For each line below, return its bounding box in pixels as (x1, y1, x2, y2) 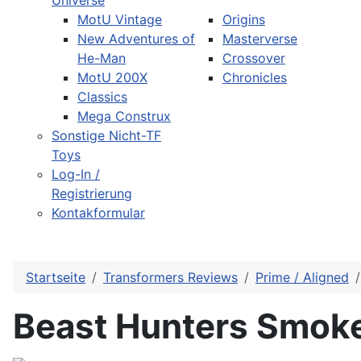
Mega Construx (77, 108, 171, 125)
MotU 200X (77, 69, 147, 86)
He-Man (77, 50, 126, 67)
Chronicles (222, 69, 287, 86)
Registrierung (52, 185, 132, 202)
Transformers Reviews (103, 269, 238, 286)
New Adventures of (77, 31, 195, 48)
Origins (222, 11, 265, 28)
